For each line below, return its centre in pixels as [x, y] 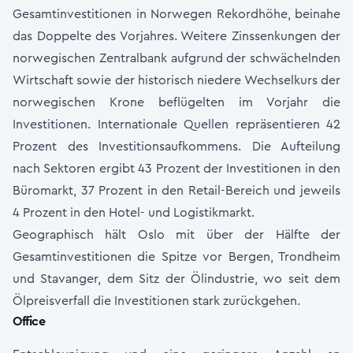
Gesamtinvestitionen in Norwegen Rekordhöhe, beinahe [176, 14]
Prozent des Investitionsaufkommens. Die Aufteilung [176, 147]
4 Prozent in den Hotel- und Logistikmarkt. [134, 213]
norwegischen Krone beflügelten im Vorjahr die [176, 102]
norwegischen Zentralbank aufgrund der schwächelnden [176, 58]
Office [29, 321]
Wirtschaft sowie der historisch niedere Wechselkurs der [176, 80]
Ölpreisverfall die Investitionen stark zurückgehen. [156, 301]
